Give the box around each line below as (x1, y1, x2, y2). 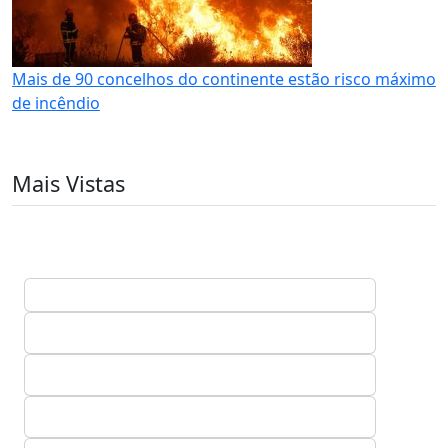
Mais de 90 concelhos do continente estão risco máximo (12, 68, 436, 90)
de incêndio (12, 92, 100, 114)
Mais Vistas (12, 169, 125, 198)
